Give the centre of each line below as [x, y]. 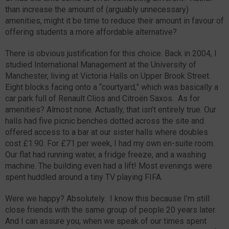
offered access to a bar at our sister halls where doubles [107, 132]
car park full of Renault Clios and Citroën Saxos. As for [102, 98]
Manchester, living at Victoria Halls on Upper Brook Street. [108, 76]
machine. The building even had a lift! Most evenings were [109, 166]
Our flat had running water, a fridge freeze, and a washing [106, 154]
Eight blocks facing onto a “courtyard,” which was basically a [112, 87]
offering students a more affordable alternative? [91, 32]
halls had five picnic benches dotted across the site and [105, 121]
